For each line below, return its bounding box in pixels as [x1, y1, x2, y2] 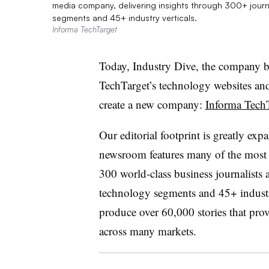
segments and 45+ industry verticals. [52, 12, 197, 23]
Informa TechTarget [52, 24, 117, 34]
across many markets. [98, 223, 200, 238]
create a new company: [98, 96, 205, 112]
